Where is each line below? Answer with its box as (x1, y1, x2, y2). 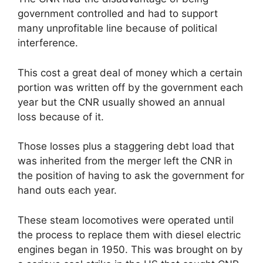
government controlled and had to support (18, 8, 218, 19)
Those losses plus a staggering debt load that (18, 140, 234, 152)
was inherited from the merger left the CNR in (18, 155, 232, 167)
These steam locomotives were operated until (18, 214, 234, 226)
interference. (18, 37, 78, 49)
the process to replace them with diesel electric (18, 228, 241, 241)
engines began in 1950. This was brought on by (18, 243, 242, 255)
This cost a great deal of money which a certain (18, 66, 242, 79)
